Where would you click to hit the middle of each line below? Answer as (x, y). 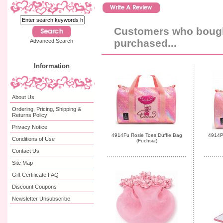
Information (52, 66)
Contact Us (26, 151)
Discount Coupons (35, 187)
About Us (23, 97)
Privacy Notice (30, 127)
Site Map (23, 163)
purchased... (145, 43)
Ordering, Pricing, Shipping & (47, 109)
